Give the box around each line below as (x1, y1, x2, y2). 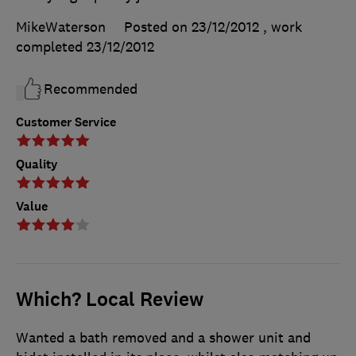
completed (16, 38, 87, 56)
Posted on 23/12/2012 (124, 18, 259, 37)
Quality (16, 156, 58, 173)
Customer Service (16, 114, 116, 131)
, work (263, 18, 302, 37)
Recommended (44, 80, 137, 99)
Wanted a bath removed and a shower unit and (16, 329, 311, 347)
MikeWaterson (16, 18, 106, 37)
